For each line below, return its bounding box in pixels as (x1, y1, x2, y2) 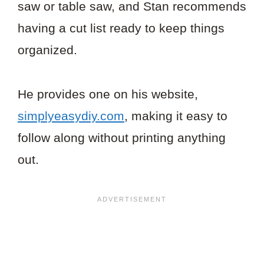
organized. (18, 42, 77, 57)
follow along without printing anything (18, 130, 226, 144)
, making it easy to (124, 108, 227, 123)
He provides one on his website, (18, 87, 198, 101)
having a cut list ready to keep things (18, 21, 225, 35)
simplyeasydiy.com (18, 108, 124, 123)
